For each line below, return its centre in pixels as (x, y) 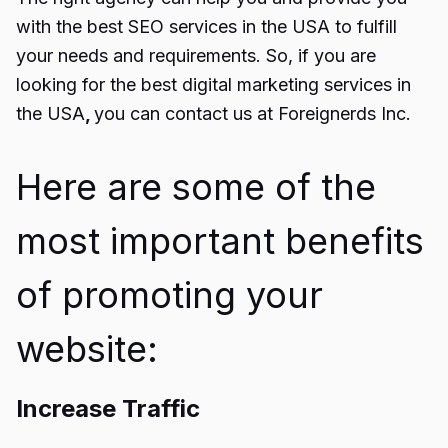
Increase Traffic (108, 408)
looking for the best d (104, 84)
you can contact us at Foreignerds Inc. (255, 113)
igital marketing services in (302, 84)
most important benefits (220, 241)
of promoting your (169, 295)
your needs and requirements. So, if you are (196, 55)
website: (87, 349)
